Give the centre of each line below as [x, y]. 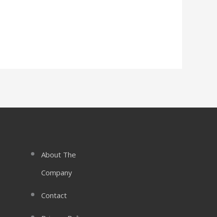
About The [58, 154]
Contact [54, 195]
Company [56, 172]
